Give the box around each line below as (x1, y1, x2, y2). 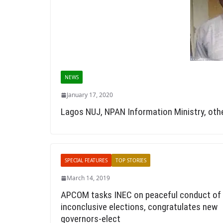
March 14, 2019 (67, 174, 110, 182)
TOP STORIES (115, 157, 146, 164)
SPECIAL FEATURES (65, 157, 108, 164)
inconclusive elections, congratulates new (61, 201, 218, 213)
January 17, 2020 (67, 91, 113, 99)
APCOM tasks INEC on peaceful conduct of (61, 189, 221, 201)
